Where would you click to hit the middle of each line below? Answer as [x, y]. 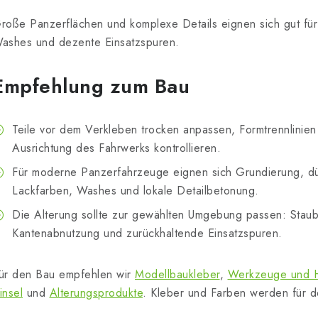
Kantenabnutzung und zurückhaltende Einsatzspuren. [147, 234]
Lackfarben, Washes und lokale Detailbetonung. [136, 191]
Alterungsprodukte [96, 293]
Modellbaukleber [177, 275]
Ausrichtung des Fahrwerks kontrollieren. [116, 148]
